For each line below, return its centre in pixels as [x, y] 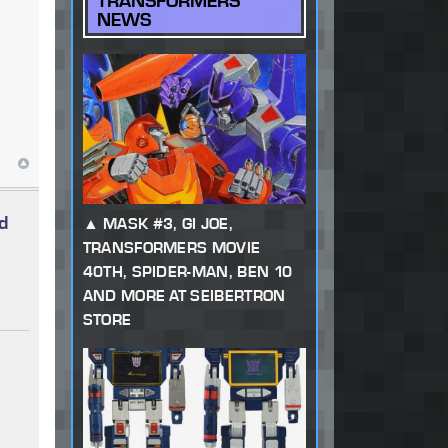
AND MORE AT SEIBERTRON [184, 296]
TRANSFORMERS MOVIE [171, 248]
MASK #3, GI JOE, [168, 224]
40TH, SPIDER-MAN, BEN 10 [187, 272]
